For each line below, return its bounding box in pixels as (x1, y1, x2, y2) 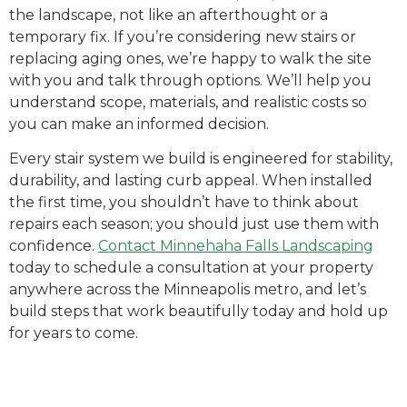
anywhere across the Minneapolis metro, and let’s (9, 281, 366, 299)
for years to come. (9, 324, 138, 342)
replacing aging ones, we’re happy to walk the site (9, 49, 372, 67)
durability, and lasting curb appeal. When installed (9, 172, 372, 190)
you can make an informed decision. (9, 114, 269, 133)
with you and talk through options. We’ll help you (9, 71, 372, 89)
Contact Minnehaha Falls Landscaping (98, 237, 373, 255)
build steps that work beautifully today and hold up (9, 303, 388, 321)
